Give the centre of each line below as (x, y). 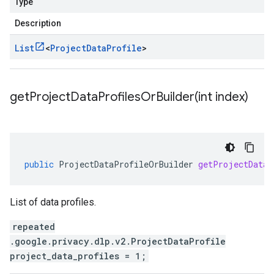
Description (38, 23)
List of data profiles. (53, 202)
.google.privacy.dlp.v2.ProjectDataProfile (118, 241)
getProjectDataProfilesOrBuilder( (104, 97)
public (39, 164)
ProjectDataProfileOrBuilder (126, 164)
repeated (34, 227)
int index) (223, 97)
